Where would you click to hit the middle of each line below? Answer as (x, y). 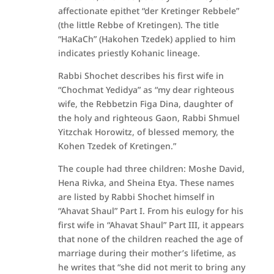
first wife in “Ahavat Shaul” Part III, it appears (151, 225)
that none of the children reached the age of (150, 239)
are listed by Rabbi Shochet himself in (136, 197)
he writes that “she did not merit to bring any (151, 267)
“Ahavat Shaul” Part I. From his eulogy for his (150, 211)
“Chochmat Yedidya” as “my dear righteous (146, 90)
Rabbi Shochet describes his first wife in (141, 76)
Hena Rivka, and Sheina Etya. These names (146, 183)
